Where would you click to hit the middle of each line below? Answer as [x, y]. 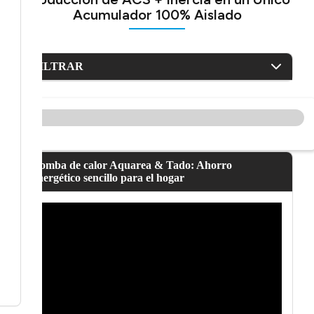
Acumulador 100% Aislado [157, 15]
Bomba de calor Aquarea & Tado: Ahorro [132, 165]
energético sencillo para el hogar [108, 178]
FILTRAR [57, 67]
